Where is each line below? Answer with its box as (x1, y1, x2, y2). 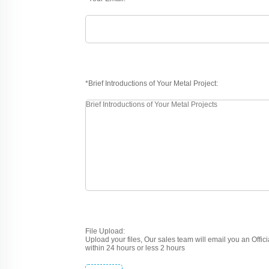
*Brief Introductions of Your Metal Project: (85, 79, 218, 88)
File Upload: (85, 227, 125, 235)
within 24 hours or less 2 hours (85, 244, 185, 252)
